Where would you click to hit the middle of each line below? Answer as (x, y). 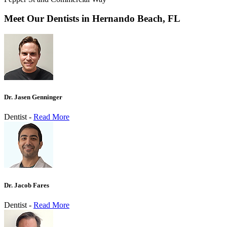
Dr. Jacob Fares (27, 185)
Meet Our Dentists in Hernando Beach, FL (92, 19)
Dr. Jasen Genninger (33, 97)
